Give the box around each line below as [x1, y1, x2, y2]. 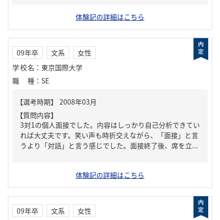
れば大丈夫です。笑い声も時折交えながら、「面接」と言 [20, 130, 198, 140]
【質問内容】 [16, 110, 57, 120]
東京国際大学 [41, 62, 82, 72]
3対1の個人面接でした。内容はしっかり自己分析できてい [20, 120, 200, 130]
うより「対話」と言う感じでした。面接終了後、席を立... [20, 140, 198, 150]
